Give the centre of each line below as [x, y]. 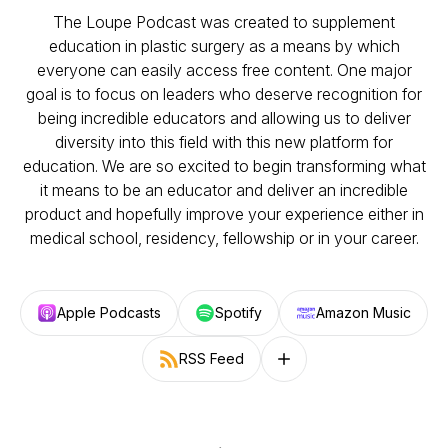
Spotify [238, 312]
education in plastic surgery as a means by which [224, 46]
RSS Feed [211, 358]
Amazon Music [363, 312]
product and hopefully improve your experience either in [224, 214]
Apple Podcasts [109, 312]
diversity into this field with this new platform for [224, 142]
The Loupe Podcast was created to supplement [224, 22]
